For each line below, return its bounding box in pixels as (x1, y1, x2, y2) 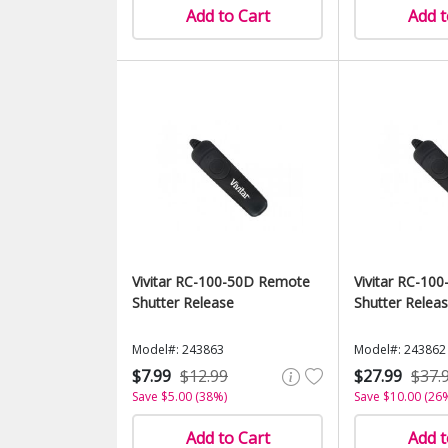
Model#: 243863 (132, 341, 224, 358)
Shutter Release (132, 293, 234, 312)
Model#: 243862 (354, 341, 446, 358)
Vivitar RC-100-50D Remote (132, 272, 310, 291)
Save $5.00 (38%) (132, 388, 227, 405)
